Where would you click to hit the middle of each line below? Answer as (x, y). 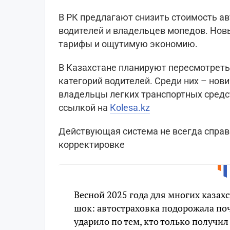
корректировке (92, 144)
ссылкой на (84, 107)
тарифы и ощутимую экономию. (128, 44)
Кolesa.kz (130, 107)
